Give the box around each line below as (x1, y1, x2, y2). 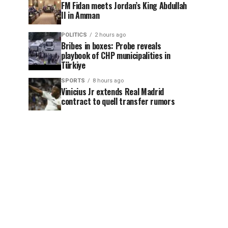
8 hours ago (93, 77, 124, 84)
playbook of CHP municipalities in (61, 49, 170, 62)
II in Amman (61, 9, 100, 21)
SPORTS (61, 77, 85, 84)
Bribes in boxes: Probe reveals (61, 40, 161, 52)
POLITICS (61, 32, 87, 38)
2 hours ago (95, 32, 126, 38)
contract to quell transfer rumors (61, 95, 175, 107)
